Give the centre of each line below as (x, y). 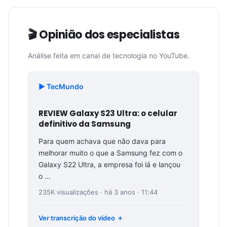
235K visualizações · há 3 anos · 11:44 (98, 192)
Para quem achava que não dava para (102, 141)
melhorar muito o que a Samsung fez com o (110, 153)
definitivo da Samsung (85, 124)
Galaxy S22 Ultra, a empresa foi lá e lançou (109, 165)
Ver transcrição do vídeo (77, 218)
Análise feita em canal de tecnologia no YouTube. (109, 56)
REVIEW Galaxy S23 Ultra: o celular (108, 113)
